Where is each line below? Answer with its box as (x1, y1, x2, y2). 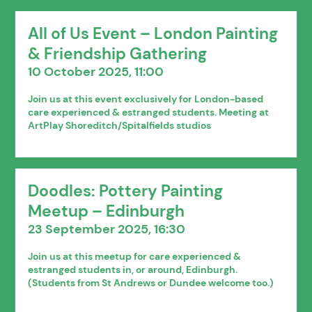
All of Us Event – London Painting (28, 23, 279, 44)
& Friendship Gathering (28, 43, 208, 64)
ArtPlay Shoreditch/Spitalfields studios (28, 118, 212, 132)
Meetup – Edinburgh (28, 201, 185, 221)
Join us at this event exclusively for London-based (28, 92, 264, 105)
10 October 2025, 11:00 (28, 63, 164, 80)
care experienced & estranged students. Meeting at (28, 105, 270, 118)
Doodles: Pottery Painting (28, 180, 224, 201)
